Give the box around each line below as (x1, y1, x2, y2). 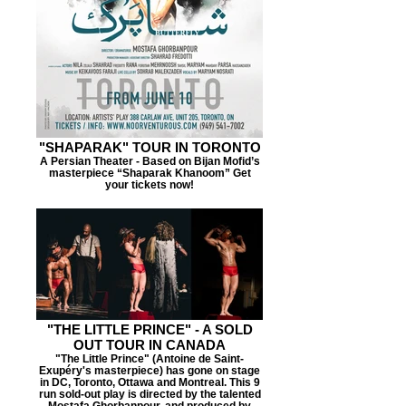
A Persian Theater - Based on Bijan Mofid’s (39, 155, 260, 167)
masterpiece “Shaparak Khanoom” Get (48, 167, 251, 179)
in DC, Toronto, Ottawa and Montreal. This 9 (39, 376, 260, 388)
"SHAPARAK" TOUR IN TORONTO (38, 140, 261, 155)
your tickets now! (105, 179, 194, 190)
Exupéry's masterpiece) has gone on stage (39, 364, 260, 376)
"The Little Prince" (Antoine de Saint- (55, 353, 244, 364)
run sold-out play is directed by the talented (38, 388, 261, 400)
